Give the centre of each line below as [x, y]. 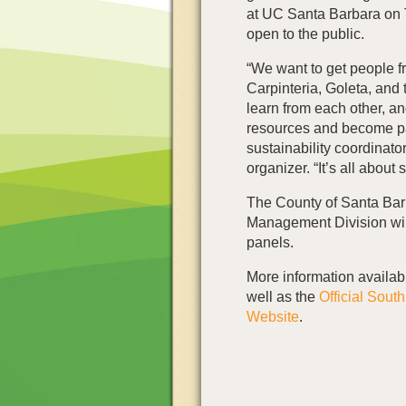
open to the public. [305, 34]
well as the [283, 297]
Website [273, 317]
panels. [270, 243]
